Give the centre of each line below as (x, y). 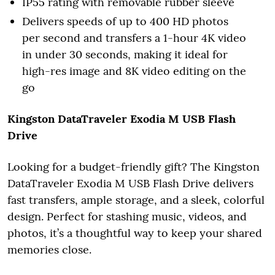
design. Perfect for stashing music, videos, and (127, 216)
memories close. (49, 249)
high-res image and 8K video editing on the (134, 71)
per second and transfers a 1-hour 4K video (134, 37)
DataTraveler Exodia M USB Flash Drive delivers (130, 183)
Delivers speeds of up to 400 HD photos (125, 21)
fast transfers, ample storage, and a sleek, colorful (136, 199)
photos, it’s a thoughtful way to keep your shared (135, 233)
